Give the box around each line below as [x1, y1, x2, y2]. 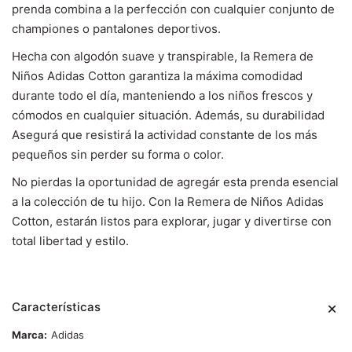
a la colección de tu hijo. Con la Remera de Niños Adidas [12, 194, 324, 209]
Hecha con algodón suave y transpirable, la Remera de [12, 49, 313, 64]
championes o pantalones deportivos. [12, 21, 221, 36]
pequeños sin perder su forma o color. [12, 147, 224, 162]
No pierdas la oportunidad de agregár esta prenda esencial [12, 174, 339, 189]
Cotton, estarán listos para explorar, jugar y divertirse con [12, 214, 332, 229]
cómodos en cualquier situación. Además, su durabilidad [12, 108, 324, 123]
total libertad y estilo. [12, 233, 129, 248]
